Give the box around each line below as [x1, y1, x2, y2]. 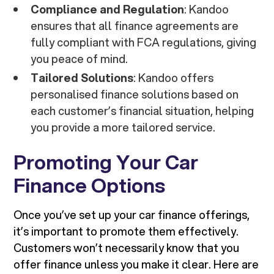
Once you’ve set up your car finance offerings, [13, 207, 250, 223]
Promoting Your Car [13, 148, 199, 177]
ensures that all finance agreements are [31, 18, 239, 34]
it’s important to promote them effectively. [13, 223, 239, 240]
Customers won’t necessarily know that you [13, 240, 240, 256]
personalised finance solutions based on [31, 86, 239, 103]
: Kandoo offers [133, 70, 214, 86]
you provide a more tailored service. [31, 119, 216, 136]
